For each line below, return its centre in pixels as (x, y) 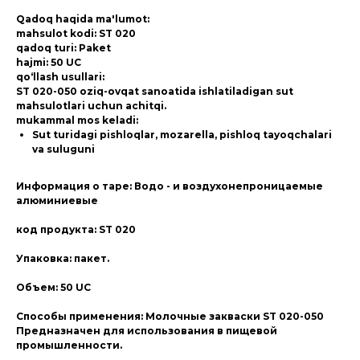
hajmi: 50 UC (49, 62)
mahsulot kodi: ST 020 (76, 33)
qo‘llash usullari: (60, 77)
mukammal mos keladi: (77, 120)
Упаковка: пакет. (63, 258)
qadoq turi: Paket (63, 48)
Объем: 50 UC (53, 287)
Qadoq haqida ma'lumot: (83, 19)
